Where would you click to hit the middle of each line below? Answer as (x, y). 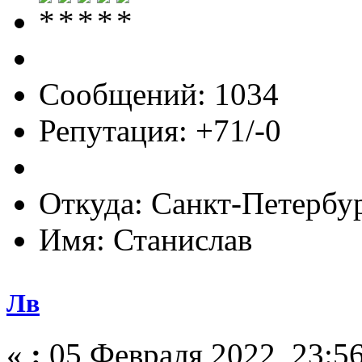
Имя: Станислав (145, 239)
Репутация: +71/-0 (160, 130)
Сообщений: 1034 (159, 94)
